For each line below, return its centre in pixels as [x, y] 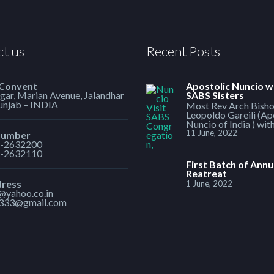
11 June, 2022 [212, 133]
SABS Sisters [215, 95]
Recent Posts [183, 51]
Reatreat [206, 173]
